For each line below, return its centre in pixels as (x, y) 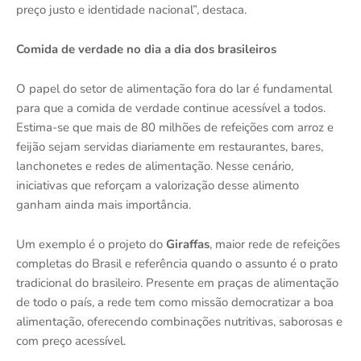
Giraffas (188, 245)
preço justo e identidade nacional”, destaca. (131, 10)
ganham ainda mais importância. (104, 205)
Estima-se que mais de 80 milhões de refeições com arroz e (175, 128)
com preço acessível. (71, 341)
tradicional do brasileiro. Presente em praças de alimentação (177, 283)
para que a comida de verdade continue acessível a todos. (171, 108)
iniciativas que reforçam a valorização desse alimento (158, 186)
